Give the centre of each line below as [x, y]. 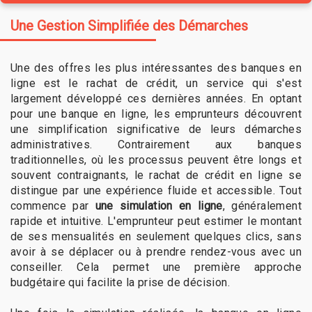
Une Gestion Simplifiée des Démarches [129, 26]
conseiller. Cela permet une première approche [156, 267]
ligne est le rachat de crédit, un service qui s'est [156, 83]
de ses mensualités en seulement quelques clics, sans [156, 236]
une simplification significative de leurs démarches [156, 129]
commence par [53, 205]
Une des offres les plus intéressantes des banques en [156, 68]
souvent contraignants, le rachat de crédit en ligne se [156, 175]
